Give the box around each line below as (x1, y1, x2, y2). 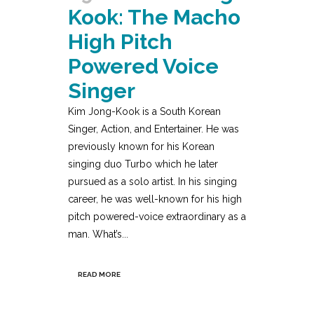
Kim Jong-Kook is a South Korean (68, 105, 221, 117)
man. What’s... (68, 228, 128, 240)
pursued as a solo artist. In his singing (68, 175, 237, 187)
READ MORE (78, 270, 121, 278)
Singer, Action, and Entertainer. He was (68, 123, 239, 135)
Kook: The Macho (68, 4, 240, 29)
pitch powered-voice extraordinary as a (68, 210, 246, 222)
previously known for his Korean (68, 140, 214, 152)
